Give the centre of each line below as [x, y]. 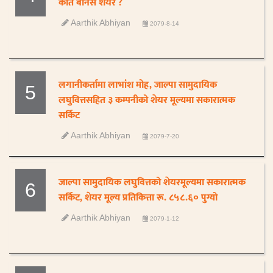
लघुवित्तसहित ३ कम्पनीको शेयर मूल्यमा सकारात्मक [147, 100]
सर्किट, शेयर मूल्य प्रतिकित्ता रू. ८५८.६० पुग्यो [138, 198]
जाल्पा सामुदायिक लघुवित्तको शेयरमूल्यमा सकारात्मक [152, 183]
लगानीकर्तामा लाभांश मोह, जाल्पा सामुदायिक [138, 85]
